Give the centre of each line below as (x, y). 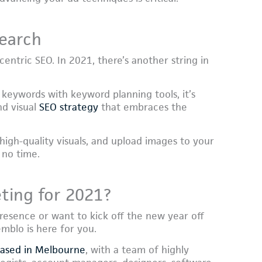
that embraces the (143, 107)
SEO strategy (69, 107)
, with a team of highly (137, 249)
